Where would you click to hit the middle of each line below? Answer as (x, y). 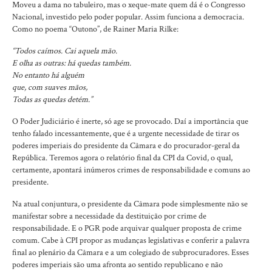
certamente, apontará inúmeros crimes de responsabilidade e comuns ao (131, 170)
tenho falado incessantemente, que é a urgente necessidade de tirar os (126, 134)
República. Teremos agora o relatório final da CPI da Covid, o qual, (122, 158)
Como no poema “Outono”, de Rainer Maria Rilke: (95, 29)
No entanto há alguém (48, 75)
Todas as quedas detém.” (52, 100)
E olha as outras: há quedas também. (72, 63)
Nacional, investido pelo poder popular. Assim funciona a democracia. (128, 17)
